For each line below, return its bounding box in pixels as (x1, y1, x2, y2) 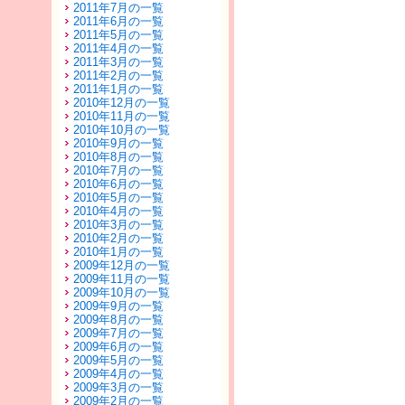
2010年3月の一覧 (73, 218, 164, 231)
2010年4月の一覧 (73, 204, 164, 218)
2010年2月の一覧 (73, 231, 164, 245)
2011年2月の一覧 (73, 69, 164, 82)
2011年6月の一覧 (73, 14, 164, 28)
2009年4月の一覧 (73, 367, 164, 381)
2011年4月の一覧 (73, 42, 164, 55)
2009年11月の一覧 (73, 272, 170, 286)
